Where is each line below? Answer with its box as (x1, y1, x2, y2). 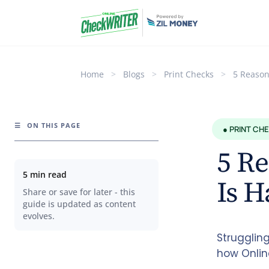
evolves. (23, 210, 55, 222)
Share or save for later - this (23, 186, 135, 198)
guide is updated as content (23, 198, 136, 210)
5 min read (23, 168, 67, 180)
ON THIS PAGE (25, 120, 80, 130)
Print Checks (164, 68, 214, 80)
